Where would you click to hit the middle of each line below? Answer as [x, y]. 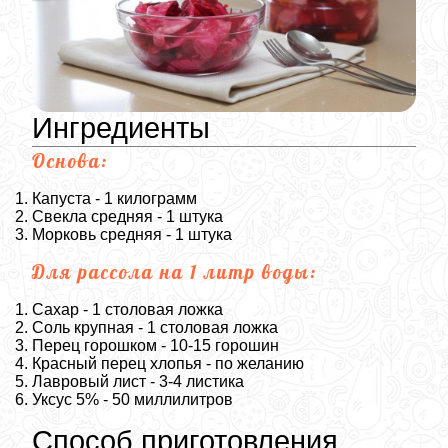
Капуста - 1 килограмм [114, 198]
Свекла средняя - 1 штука [127, 216]
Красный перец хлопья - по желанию [168, 363]
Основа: [70, 160]
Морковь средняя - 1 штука [132, 234]
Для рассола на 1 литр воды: [174, 271]
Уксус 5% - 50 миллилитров [132, 399]
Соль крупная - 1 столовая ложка [155, 327]
